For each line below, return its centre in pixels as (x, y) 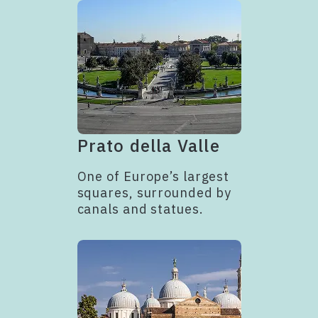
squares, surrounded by (154, 192)
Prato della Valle (148, 145)
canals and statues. (140, 209)
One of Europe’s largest (153, 176)
